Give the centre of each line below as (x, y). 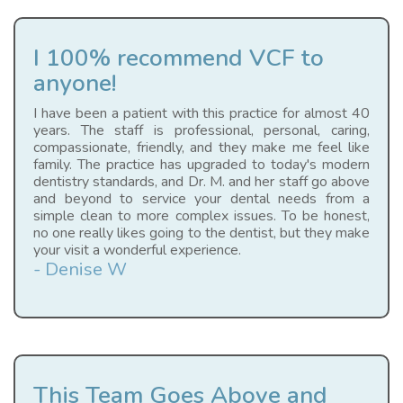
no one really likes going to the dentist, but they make (201, 233)
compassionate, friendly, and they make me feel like (201, 148)
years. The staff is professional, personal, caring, (201, 131)
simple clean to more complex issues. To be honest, (201, 216)
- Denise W (80, 270)
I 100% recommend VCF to (179, 58)
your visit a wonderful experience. (137, 251)
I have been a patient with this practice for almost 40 (201, 114)
